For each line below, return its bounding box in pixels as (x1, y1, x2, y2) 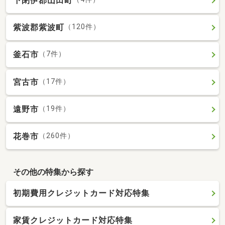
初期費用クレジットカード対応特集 (13, 188, 150, 198)
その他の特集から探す (13, 167, 93, 177)
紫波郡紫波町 (13, 23, 64, 33)
